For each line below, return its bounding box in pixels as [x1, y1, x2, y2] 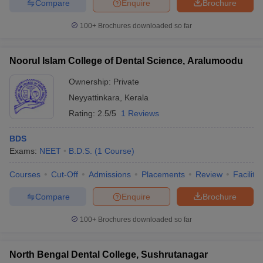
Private [113, 77, 139, 86]
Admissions [89, 170, 131, 179]
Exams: [9, 146, 39, 156]
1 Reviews [121, 109, 159, 118]
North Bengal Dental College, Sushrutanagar [9, 249, 208, 259]
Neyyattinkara [69, 93, 120, 102]
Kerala [124, 93, 149, 102]
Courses [9, 170, 41, 179]
